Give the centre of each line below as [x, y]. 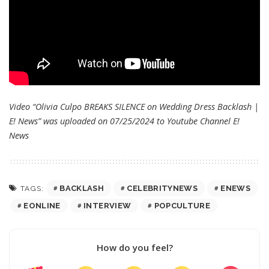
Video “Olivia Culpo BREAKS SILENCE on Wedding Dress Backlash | [134, 107]
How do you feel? [134, 248]
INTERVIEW [107, 206]
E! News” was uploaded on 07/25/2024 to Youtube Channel [121, 121]
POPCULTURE [182, 206]
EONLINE [42, 206]
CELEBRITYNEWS [162, 189]
